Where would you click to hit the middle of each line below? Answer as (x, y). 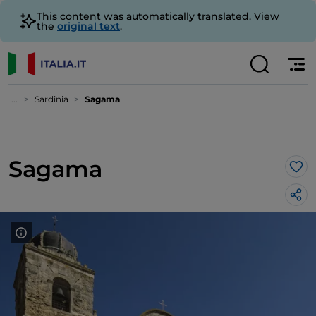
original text (89, 26)
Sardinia (51, 99)
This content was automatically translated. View (158, 16)
